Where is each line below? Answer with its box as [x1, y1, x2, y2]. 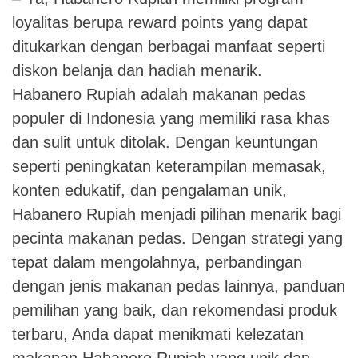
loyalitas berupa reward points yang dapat [12, 14, 308, 32]
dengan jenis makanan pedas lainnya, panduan [12, 277, 345, 296]
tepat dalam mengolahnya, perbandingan [12, 253, 302, 272]
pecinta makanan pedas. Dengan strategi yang [12, 229, 343, 248]
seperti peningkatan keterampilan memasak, [12, 157, 326, 176]
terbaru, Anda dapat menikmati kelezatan [12, 325, 304, 344]
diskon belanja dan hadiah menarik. [12, 62, 262, 80]
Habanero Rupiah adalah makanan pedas [12, 86, 306, 104]
